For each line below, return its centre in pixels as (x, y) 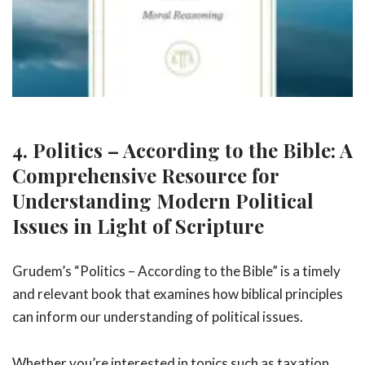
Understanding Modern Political (163, 201)
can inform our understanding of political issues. (158, 316)
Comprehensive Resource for (145, 176)
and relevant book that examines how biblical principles (178, 293)
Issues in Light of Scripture (138, 226)
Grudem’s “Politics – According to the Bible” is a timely (176, 270)
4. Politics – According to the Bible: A (182, 150)
